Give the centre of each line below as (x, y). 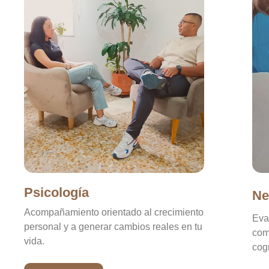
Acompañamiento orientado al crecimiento (114, 212)
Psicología (56, 192)
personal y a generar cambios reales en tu (113, 226)
